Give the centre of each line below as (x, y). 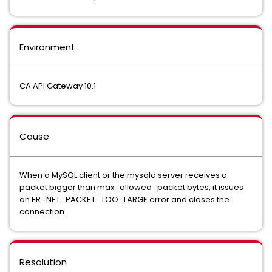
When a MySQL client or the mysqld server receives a (123, 175)
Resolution (43, 262)
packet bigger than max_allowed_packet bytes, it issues (131, 187)
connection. (43, 212)
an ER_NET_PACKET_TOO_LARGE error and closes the (124, 199)
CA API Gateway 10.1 (58, 86)
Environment (47, 47)
